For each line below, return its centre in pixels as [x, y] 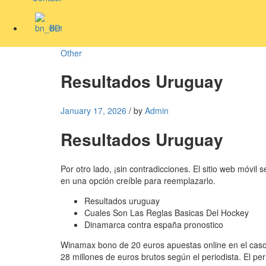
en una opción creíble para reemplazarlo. [138, 180]
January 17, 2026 [94, 110]
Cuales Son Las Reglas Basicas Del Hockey [167, 212]
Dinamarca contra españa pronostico [154, 224]
